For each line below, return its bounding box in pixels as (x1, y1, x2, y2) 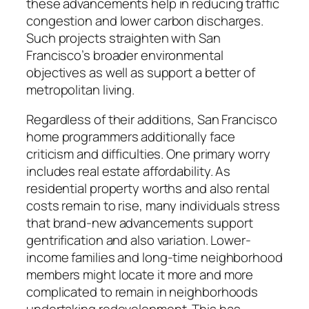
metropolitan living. (26, 80, 134, 99)
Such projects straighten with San (26, 28, 221, 47)
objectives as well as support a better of (26, 63, 255, 81)
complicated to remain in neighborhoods (26, 283, 259, 301)
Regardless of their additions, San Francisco (26, 110, 277, 129)
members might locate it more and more (26, 266, 254, 284)
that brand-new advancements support (26, 214, 253, 232)
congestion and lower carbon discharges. (26, 11, 264, 30)
